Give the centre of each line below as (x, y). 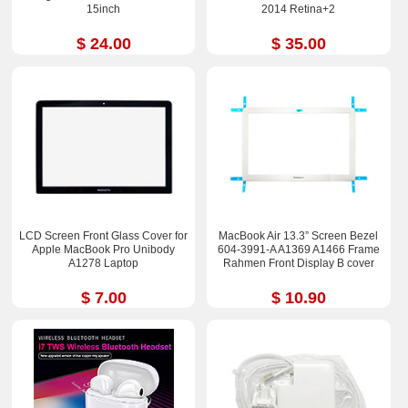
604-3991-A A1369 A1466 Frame (298, 249)
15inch (104, 10)
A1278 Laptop (104, 263)
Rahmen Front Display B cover (298, 263)
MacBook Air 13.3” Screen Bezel (299, 235)
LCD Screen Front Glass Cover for (104, 235)
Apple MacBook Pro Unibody (104, 249)
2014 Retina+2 (299, 10)
